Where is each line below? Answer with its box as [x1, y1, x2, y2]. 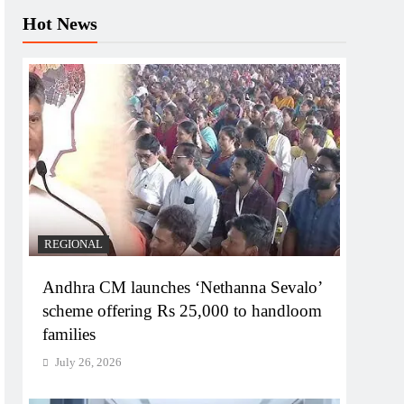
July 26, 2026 [55, 354, 123, 369]
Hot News [23, 14, 98, 34]
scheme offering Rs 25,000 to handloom [42, 300, 323, 320]
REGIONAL [44, 237, 104, 251]
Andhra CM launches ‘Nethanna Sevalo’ [42, 277, 324, 297]
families [42, 324, 96, 344]
